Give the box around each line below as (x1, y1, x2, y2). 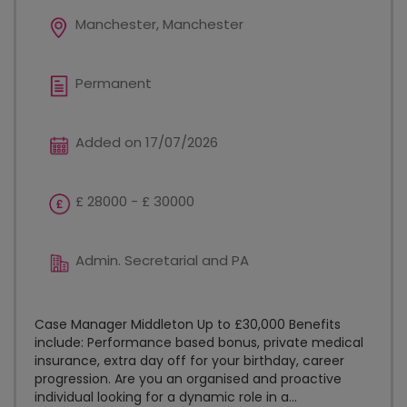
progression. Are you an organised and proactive (35, 370, 342, 388)
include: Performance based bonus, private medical (35, 333, 363, 352)
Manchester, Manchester (75, 15, 243, 34)
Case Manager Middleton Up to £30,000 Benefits (35, 315, 341, 333)
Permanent (75, 74, 152, 93)
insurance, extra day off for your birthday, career (35, 352, 344, 370)
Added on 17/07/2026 (75, 133, 218, 152)
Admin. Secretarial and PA (75, 251, 249, 270)
